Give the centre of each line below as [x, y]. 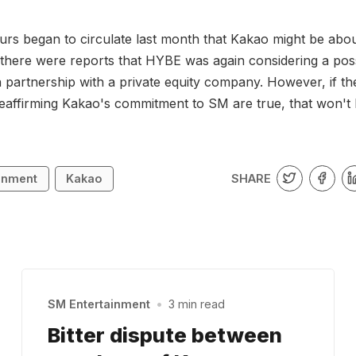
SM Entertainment [99, 304]
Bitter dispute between [164, 335]
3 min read [197, 304]
